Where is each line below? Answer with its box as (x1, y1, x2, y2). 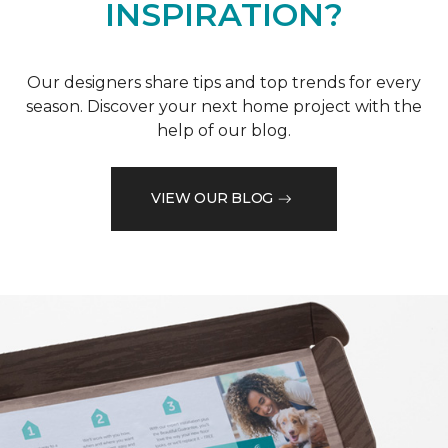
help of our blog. (157, 120, 291, 140)
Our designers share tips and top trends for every (27, 72, 421, 92)
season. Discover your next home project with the (26, 96, 422, 116)
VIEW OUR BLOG (150, 189, 274, 208)
